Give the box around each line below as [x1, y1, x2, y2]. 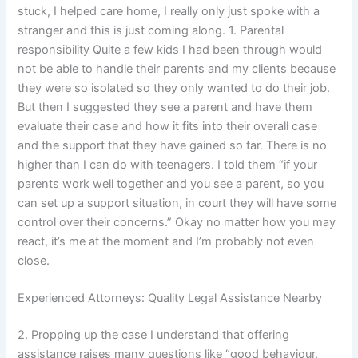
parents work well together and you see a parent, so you [18, 177, 324, 192]
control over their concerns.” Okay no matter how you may [18, 215, 336, 230]
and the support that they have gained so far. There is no [18, 138, 328, 153]
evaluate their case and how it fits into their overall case [18, 119, 318, 134]
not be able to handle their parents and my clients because [18, 62, 336, 77]
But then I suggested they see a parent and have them [18, 100, 313, 115]
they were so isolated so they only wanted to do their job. [18, 81, 331, 96]
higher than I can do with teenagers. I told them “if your [18, 157, 318, 173]
